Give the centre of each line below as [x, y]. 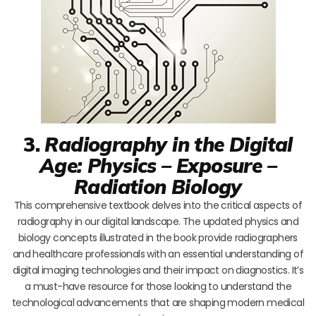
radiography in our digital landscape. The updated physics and [158, 221]
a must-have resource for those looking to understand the [158, 286]
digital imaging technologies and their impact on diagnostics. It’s [158, 270]
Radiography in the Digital [169, 144]
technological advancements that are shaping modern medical [158, 302]
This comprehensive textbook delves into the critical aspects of [158, 205]
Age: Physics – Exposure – [158, 165]
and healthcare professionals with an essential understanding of [158, 254]
